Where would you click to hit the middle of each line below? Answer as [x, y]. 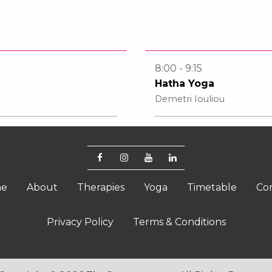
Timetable [212, 187]
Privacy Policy [80, 222]
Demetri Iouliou [190, 99]
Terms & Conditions [179, 222]
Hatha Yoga [185, 83]
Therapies [100, 187]
